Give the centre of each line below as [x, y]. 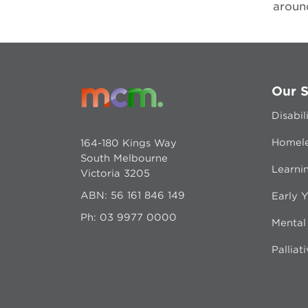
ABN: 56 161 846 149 [133, 195]
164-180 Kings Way [129, 143]
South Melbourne [124, 158]
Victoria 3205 [115, 173]
